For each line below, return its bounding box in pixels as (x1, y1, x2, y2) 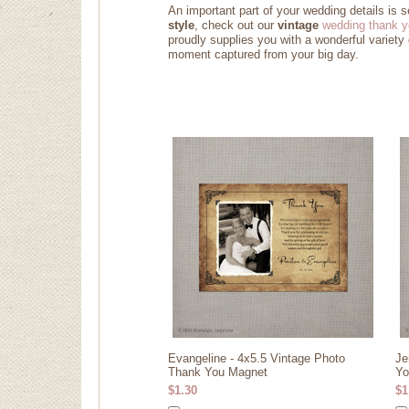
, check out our (194, 18, 278, 32)
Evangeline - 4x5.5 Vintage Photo (168, 351, 345, 365)
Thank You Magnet (168, 365, 267, 379)
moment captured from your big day (168, 47, 355, 61)
